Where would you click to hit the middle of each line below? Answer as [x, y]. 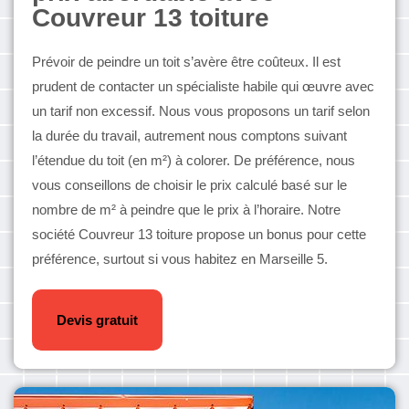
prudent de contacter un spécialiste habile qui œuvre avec [203, 86]
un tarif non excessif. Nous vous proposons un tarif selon [201, 111]
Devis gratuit [97, 320]
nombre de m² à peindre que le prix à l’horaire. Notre [186, 210]
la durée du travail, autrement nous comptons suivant [189, 136]
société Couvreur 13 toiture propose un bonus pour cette [199, 234]
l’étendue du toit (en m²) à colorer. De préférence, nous [194, 160]
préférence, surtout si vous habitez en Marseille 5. [180, 259]
